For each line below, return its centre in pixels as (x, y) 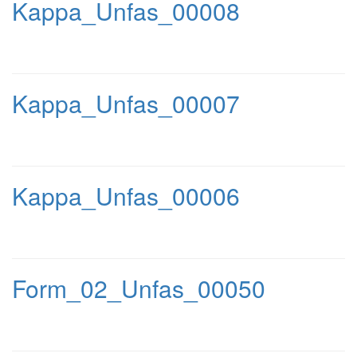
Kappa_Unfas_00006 (126, 196)
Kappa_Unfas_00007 (126, 103)
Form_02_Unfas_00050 (139, 288)
